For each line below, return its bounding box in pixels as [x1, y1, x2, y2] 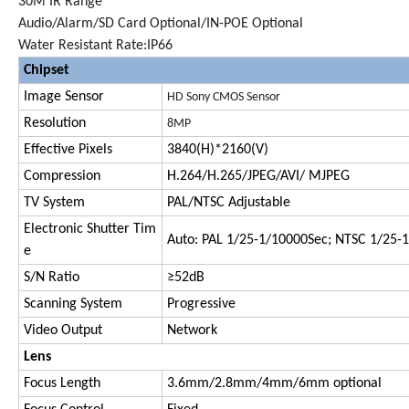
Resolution [24, 115, 86, 131]
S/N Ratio [24, 269, 79, 285]
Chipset [24, 62, 69, 78]
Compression [24, 168, 100, 184]
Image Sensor [24, 89, 104, 104]
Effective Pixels [24, 142, 112, 157]
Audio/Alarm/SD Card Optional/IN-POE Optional [18, 16, 303, 31]
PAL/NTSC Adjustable [167, 194, 290, 210]
